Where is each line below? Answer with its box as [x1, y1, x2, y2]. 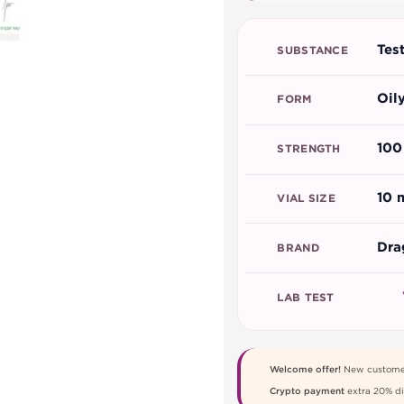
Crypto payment [269, 386, 344, 398]
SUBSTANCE [273, 43, 348, 58]
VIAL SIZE [273, 191, 335, 206]
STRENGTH [273, 142, 341, 157]
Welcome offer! [269, 364, 341, 376]
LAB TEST [273, 291, 335, 306]
